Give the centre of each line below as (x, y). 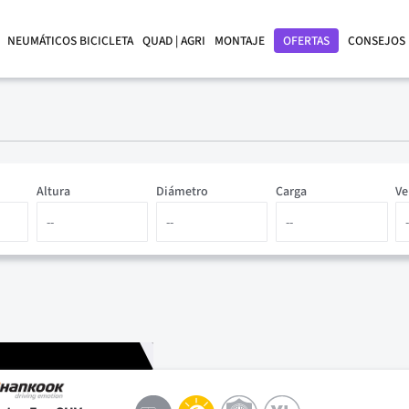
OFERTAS (306, 41)
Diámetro (182, 192)
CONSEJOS (377, 41)
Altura (53, 192)
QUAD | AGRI (174, 41)
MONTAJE (240, 41)
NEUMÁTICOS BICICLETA (70, 41)
